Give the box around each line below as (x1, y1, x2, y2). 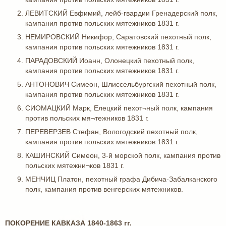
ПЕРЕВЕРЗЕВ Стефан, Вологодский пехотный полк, (25, 128, 198, 136)
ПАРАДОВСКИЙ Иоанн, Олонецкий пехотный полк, (25, 56, 194, 65)
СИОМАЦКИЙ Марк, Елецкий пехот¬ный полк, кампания (25, 104, 213, 112)
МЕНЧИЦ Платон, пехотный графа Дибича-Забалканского (25, 175, 217, 183)
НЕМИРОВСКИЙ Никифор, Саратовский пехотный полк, (25, 33, 211, 41)
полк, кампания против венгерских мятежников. (25, 185, 183, 193)
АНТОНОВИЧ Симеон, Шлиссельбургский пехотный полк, (25, 80, 216, 88)
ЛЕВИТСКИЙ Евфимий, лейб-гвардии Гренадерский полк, (25, 9, 217, 17)
